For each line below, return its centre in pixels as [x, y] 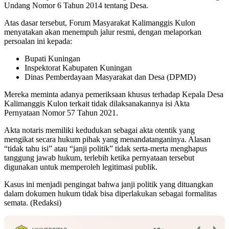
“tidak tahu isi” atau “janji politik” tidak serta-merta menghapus [106, 148]
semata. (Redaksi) [33, 203]
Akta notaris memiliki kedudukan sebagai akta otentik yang [99, 130]
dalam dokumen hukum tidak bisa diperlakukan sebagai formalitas [110, 193]
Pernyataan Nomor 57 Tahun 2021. [61, 113]
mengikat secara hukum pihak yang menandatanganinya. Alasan [107, 139]
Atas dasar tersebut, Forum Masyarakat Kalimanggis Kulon [100, 23]
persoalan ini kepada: [38, 41]
